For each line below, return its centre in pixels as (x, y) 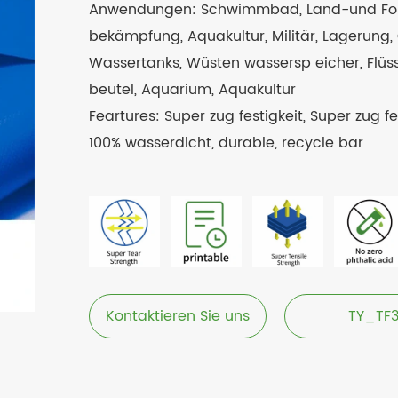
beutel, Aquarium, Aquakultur (193, 90)
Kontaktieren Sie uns (178, 316)
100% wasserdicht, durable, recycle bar (227, 143)
